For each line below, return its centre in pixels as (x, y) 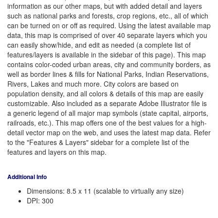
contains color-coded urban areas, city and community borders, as (109, 64)
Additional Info (27, 177)
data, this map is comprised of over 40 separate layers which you (107, 35)
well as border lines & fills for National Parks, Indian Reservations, (108, 74)
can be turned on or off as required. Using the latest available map (109, 26)
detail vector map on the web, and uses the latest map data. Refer (109, 133)
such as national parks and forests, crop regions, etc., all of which (108, 16)
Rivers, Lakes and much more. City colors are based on (93, 84)
